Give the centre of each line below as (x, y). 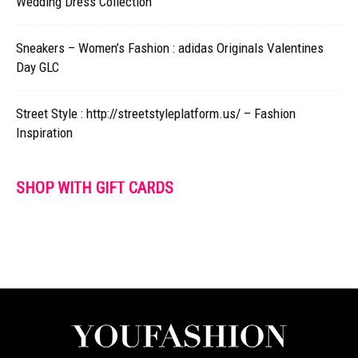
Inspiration (44, 132)
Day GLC (38, 67)
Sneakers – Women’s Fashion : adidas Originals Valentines (170, 48)
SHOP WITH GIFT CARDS (95, 187)
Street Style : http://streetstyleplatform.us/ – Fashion (156, 113)
